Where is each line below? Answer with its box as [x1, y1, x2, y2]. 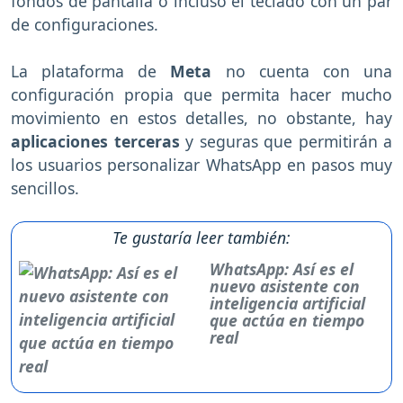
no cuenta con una [211, 59, 393, 82]
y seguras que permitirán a [179, 130, 392, 152]
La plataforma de [11, 59, 171, 82]
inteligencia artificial [209, 291, 365, 314]
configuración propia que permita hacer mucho [11, 83, 392, 105]
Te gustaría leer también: [112, 226, 291, 248]
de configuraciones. [11, 13, 158, 35]
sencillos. [11, 176, 84, 199]
